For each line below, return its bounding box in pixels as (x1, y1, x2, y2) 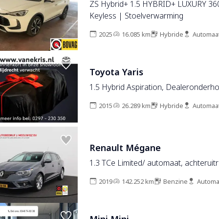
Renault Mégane (89, 142, 161, 155)
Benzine (163, 177, 188, 187)
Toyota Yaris (89, 66, 143, 79)
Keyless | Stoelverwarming (89, 10, 183, 22)
